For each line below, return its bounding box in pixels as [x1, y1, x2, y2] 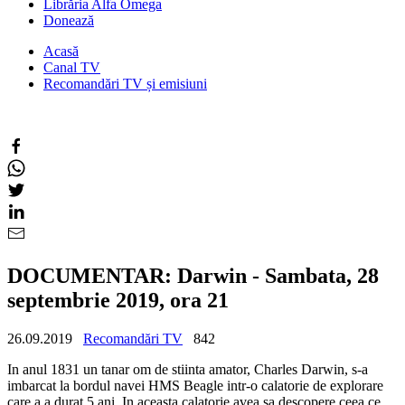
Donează [43, 13, 94, 28]
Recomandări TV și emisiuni [43, 76, 207, 91]
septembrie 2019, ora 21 [7, 287, 229, 312]
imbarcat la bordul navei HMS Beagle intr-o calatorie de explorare [7, 377, 383, 393]
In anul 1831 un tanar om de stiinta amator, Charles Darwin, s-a [7, 361, 368, 377]
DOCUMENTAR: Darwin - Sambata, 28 [7, 263, 379, 287]
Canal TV [43, 60, 100, 75]
